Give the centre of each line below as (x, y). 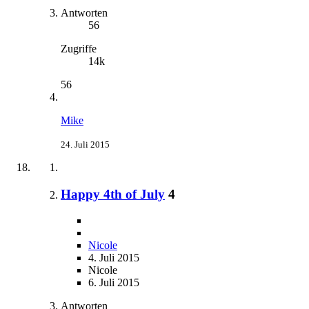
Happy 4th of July (113, 194)
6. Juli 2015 (114, 283)
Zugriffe (79, 48)
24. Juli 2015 (85, 144)
